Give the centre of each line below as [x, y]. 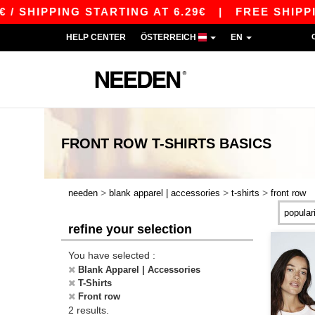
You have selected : [112, 255]
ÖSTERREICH [169, 37]
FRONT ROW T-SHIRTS [138, 143]
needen [83, 193]
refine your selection [130, 229]
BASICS [245, 143]
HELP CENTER [96, 37]
